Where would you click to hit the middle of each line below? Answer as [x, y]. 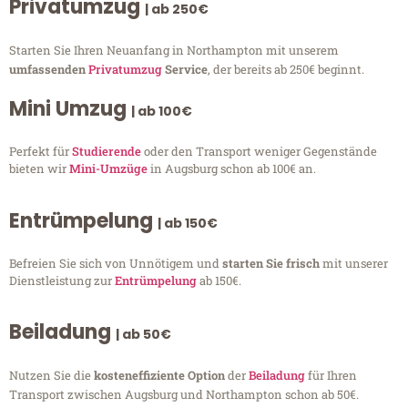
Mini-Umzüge [108, 169]
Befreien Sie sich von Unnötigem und [116, 263]
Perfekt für [41, 152]
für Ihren [331, 376]
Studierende [107, 152]
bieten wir [39, 169]
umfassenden [49, 70]
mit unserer [355, 263]
